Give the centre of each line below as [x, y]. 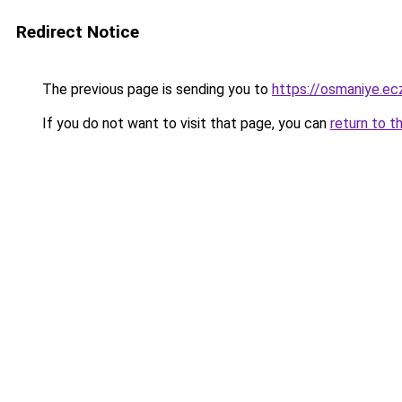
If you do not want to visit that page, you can [184, 123]
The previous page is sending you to [155, 89]
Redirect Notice [78, 32]
